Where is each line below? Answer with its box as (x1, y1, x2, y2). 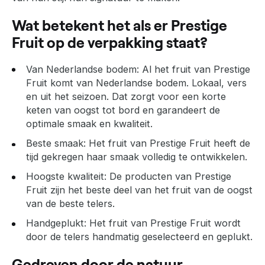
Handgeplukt (26, 216, 84, 229)
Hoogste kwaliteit (26, 170, 104, 182)
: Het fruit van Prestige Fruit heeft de (83, 137, 250, 149)
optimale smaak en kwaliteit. (26, 117, 153, 130)
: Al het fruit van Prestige (137, 63, 250, 75)
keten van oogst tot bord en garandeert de (26, 104, 220, 116)
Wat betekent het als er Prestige (12, 15, 227, 34)
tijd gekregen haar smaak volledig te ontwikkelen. (26, 150, 247, 163)
